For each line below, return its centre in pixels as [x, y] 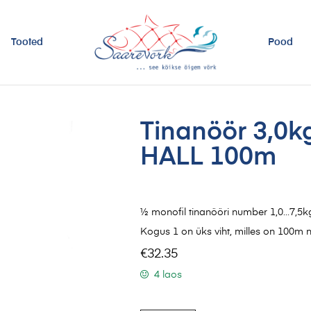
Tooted [27, 42]
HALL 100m [208, 157]
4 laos [168, 275]
